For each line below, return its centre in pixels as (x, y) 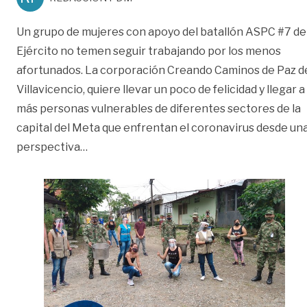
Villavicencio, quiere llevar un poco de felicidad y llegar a (161, 89)
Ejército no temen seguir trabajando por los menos (149, 51)
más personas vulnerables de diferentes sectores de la (159, 108)
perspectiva (48, 147)
